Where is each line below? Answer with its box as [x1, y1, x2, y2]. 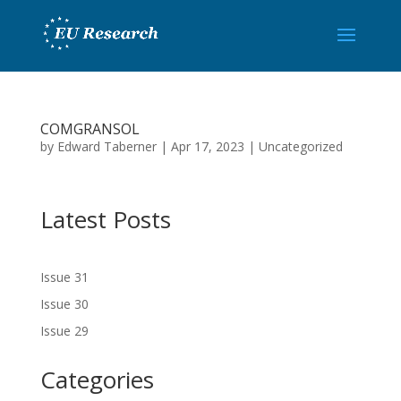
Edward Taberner [56, 138, 157, 155]
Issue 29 [39, 322, 89, 339]
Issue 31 [39, 269, 89, 286]
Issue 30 [39, 295, 89, 312]
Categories [39, 363, 154, 396]
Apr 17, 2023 [170, 138, 244, 155]
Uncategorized [258, 138, 343, 155]
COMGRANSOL [39, 119, 140, 139]
